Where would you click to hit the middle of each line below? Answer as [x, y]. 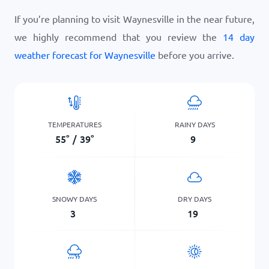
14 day [239, 37]
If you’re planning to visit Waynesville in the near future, [134, 19]
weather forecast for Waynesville [85, 55]
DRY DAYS [195, 198]
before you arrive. [195, 55]
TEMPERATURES [74, 124]
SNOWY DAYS [74, 198]
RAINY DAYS [195, 124]
